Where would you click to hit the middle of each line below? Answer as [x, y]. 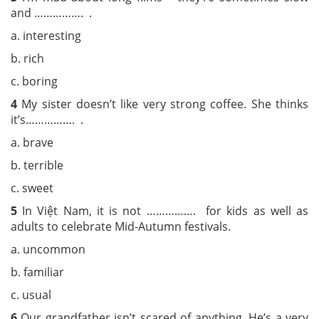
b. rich [63, 58]
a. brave [62, 142]
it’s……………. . [47, 120]
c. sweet [32, 188]
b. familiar [64, 272]
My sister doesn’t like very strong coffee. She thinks [165, 104]
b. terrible [67, 165]
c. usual [31, 295]
